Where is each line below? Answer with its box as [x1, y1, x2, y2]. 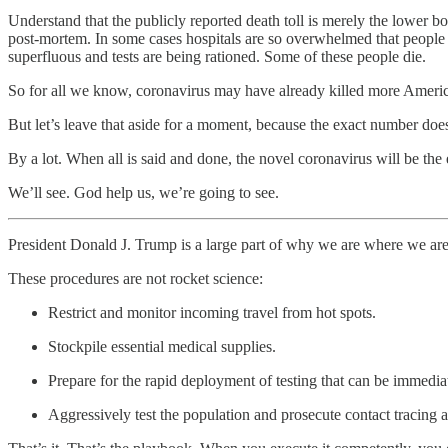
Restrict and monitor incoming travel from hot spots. [48, 303, 376, 321]
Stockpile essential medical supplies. [48, 337, 276, 355]
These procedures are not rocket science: [8, 269, 263, 287]
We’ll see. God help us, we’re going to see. [8, 183, 279, 201]
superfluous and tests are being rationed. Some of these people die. [8, 47, 426, 65]
